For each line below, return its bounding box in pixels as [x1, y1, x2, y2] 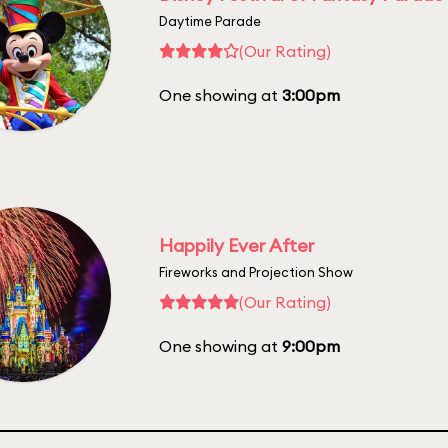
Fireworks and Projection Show [159, 263, 353, 280]
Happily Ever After [159, 233, 315, 257]
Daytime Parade [159, 12, 261, 29]
